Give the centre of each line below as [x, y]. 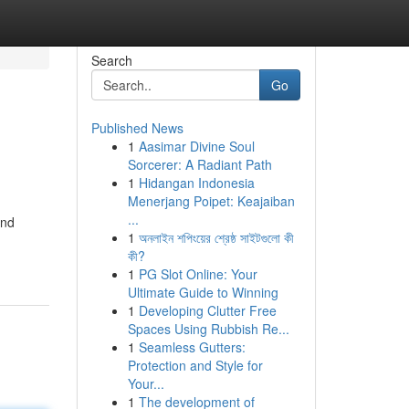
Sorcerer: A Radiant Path [199, 164]
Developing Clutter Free [207, 310]
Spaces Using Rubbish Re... [208, 329]
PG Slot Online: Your [198, 274]
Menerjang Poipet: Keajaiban [211, 201]
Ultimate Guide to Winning [203, 292]
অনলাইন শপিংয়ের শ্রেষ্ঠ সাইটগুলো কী [216, 237]
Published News [137, 128]
